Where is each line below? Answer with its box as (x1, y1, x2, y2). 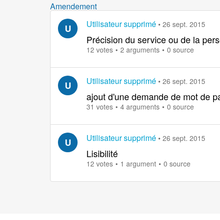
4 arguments (120, 101, 160, 111)
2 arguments (120, 44, 160, 55)
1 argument (120, 158, 156, 168)
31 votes (86, 101, 113, 111)
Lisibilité (86, 146, 118, 160)
